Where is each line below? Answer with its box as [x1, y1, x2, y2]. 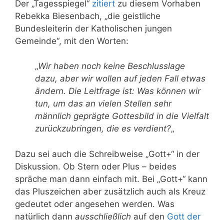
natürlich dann [15, 211, 75, 221]
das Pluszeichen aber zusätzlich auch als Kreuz [15, 186, 205, 196]
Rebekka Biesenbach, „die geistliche [15, 10, 160, 21]
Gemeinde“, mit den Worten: [15, 35, 128, 46]
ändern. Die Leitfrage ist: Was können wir [35, 86, 200, 96]
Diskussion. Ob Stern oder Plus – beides [15, 161, 176, 171]
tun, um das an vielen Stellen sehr [35, 98, 171, 109]
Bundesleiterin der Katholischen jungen [15, 23, 172, 33]
